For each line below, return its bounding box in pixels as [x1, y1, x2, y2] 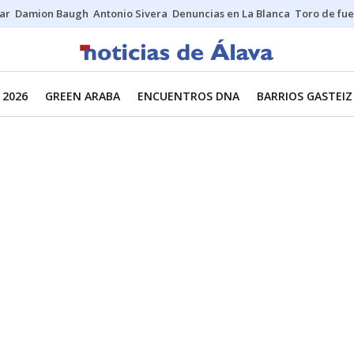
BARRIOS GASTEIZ [257, 88, 352, 104]
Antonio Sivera [93, 6, 168, 21]
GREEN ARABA [45, 88, 120, 104]
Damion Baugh [15, 6, 88, 21]
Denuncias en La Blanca [172, 6, 290, 21]
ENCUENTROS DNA [137, 88, 239, 104]
